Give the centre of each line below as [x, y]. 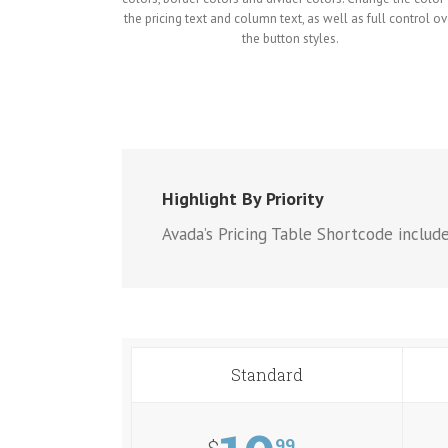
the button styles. [291, 38]
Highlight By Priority [243, 198]
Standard [266, 374]
